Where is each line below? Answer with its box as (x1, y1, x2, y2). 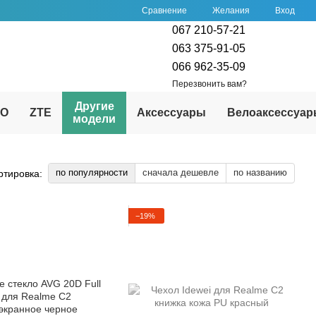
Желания (212, 6, 250, 16)
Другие (74, 100, 114, 112)
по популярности (56, 167, 128, 178)
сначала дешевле (142, 167, 219, 178)
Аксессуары (137, 107, 206, 119)
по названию (233, 167, 287, 178)
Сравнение (142, 5, 187, 16)
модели (73, 113, 116, 125)
